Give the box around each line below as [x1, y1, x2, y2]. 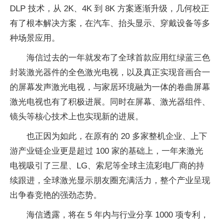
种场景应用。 [10, 33, 60, 43]
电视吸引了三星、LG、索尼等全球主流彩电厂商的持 [10, 161, 204, 170]
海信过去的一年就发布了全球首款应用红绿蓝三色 [27, 53, 210, 62]
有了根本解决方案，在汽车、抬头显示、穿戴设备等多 [10, 19, 210, 28]
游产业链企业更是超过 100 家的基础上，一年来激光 [10, 146, 203, 156]
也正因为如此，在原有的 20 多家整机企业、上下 [27, 132, 207, 141]
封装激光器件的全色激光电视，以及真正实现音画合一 [10, 68, 210, 77]
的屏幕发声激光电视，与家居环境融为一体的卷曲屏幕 [10, 82, 210, 92]
